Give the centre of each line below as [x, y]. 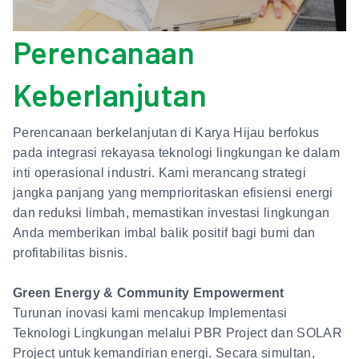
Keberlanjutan [110, 94]
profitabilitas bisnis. [71, 252]
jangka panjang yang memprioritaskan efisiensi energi [173, 192]
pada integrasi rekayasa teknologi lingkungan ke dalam [176, 152]
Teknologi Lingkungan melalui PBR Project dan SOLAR [178, 333]
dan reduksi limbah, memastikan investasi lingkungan [171, 212]
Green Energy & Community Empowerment [149, 292]
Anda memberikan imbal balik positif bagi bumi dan [164, 232]
